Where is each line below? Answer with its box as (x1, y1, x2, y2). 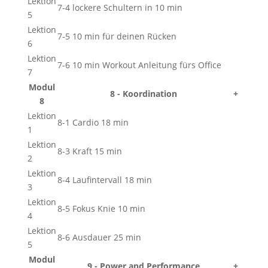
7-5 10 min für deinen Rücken (57, 31, 176, 42)
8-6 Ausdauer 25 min (57, 232, 141, 243)
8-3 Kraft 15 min (57, 145, 122, 157)
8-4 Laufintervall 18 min (57, 174, 152, 185)
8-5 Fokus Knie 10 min (57, 203, 145, 214)
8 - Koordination (110, 88, 178, 99)
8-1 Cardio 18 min (57, 117, 129, 128)
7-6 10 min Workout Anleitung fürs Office (57, 59, 221, 71)
